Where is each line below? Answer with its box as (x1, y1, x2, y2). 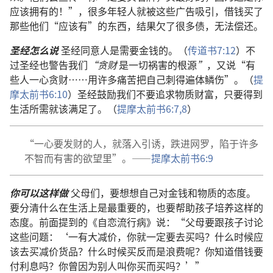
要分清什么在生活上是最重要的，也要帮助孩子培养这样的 (10, 199, 263, 214)
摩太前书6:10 (10, 86, 68, 101)
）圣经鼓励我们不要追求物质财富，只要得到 (68, 86, 263, 101)
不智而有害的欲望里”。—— (24, 150, 151, 165)
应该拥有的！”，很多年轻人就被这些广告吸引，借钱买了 (10, 3, 263, 18)
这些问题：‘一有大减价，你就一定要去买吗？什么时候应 (10, 229, 263, 244)
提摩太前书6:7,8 (117, 101, 187, 116)
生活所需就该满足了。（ (10, 101, 117, 116)
